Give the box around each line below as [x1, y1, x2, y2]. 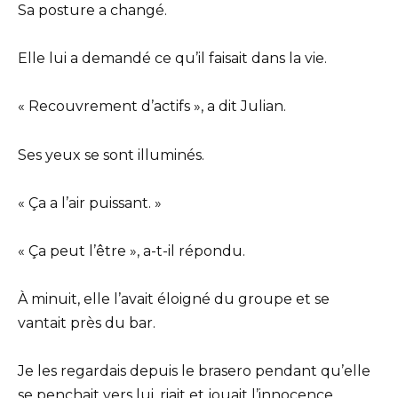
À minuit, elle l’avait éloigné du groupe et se [18, 291, 330, 308]
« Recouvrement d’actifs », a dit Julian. [18, 98, 286, 115]
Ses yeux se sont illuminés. [18, 146, 204, 163]
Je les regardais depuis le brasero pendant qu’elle [18, 362, 370, 380]
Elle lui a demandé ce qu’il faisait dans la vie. [18, 50, 327, 68]
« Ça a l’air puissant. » [18, 194, 162, 211]
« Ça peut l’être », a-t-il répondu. [18, 243, 245, 259]
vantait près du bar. [18, 314, 155, 332]
